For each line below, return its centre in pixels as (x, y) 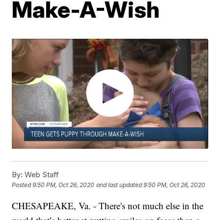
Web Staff (41, 175)
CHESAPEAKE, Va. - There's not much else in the (108, 206)
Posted (22, 185)
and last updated (119, 185)
